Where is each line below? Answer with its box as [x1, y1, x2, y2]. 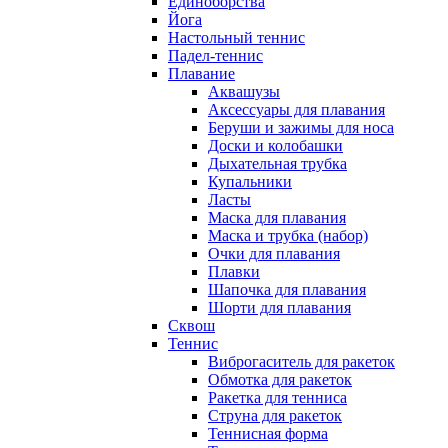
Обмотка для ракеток [208, 371, 352, 389]
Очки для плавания [208, 245, 340, 263]
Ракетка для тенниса [208, 389, 347, 407]
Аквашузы [208, 83, 280, 101]
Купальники [208, 173, 292, 191]
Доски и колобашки [208, 137, 343, 155]
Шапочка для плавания [208, 281, 366, 299]
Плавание [168, 65, 235, 83]
